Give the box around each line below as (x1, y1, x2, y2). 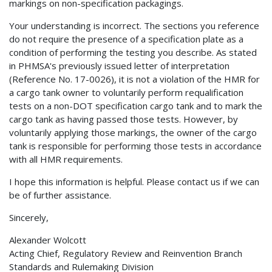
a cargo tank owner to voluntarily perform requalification (9, 86, 243, 99)
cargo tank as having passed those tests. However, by (9, 113, 238, 126)
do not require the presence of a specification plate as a (9, 33, 243, 46)
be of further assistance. (9, 189, 111, 202)
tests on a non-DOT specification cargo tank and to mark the (9, 100, 262, 112)
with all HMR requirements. (9, 153, 123, 166)
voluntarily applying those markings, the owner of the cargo (9, 126, 257, 139)
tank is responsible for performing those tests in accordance (9, 140, 262, 152)
